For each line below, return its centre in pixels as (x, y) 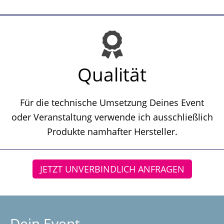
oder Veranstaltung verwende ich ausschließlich (112, 117)
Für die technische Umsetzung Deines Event (112, 102)
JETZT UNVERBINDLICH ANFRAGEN (112, 169)
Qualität (112, 74)
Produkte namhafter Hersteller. (112, 131)
